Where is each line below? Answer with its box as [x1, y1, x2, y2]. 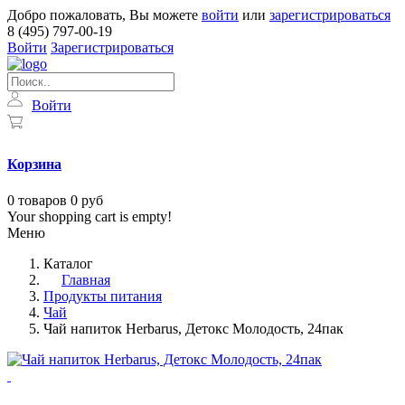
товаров [18, 192, 67, 208]
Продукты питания [43, 287, 162, 304]
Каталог [43, 255, 93, 271]
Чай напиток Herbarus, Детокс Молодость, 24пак [43, 320, 344, 336]
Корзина [7, 156, 61, 173]
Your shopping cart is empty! [7, 208, 172, 224]
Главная [61, 271, 110, 287]
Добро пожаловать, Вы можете [7, 7, 202, 23]
